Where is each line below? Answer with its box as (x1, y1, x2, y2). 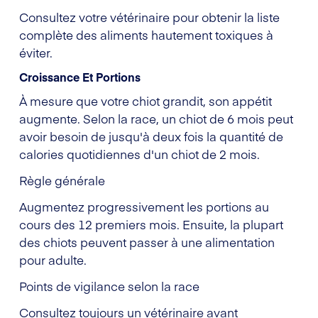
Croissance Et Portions (19, 68, 141, 84)
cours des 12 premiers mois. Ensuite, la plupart (19, 215, 283, 233)
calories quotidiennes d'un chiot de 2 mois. (19, 145, 260, 163)
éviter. (19, 43, 53, 61)
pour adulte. (19, 251, 87, 268)
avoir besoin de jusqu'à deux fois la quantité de (19, 127, 283, 145)
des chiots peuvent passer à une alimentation (19, 233, 275, 251)
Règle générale (19, 171, 105, 189)
